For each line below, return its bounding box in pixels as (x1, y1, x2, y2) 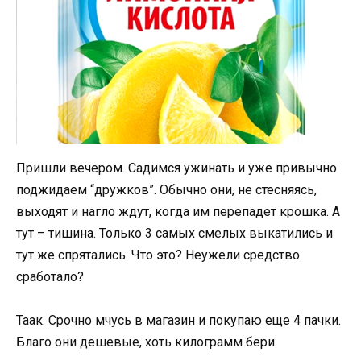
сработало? (16, 268, 84, 284)
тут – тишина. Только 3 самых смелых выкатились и (16, 225, 333, 241)
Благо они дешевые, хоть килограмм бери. (16, 334, 277, 350)
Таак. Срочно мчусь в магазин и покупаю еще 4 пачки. (16, 312, 341, 328)
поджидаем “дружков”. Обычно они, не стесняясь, (16, 181, 317, 197)
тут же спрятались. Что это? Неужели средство (16, 247, 300, 263)
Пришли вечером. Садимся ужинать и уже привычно (16, 160, 337, 176)
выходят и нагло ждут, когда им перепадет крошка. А (16, 203, 340, 219)
